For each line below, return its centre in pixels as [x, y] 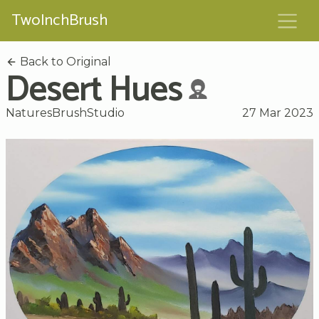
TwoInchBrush [59, 21]
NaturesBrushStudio [65, 113]
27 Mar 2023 [278, 113]
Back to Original [64, 61]
